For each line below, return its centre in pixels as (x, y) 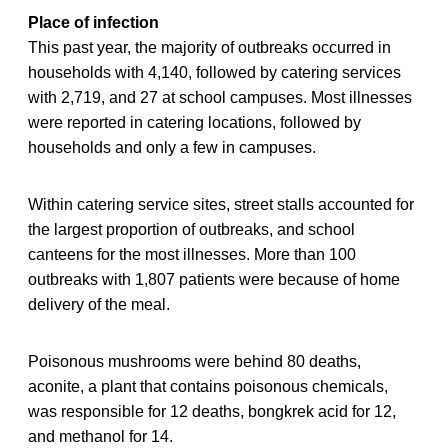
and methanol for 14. (100, 437)
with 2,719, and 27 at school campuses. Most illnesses (220, 98)
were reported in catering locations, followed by (194, 123)
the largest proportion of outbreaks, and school (191, 230)
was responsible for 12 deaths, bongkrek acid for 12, (212, 412)
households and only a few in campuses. (172, 148)
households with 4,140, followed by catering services (214, 73)
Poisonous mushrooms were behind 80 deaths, (194, 362)
